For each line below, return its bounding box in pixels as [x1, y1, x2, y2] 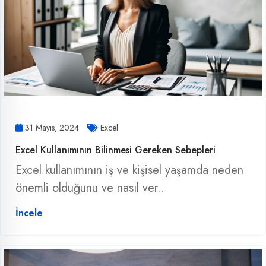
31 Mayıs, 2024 [23, 121, 81, 134]
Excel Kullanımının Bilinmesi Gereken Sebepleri [15, 142, 216, 157]
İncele [15, 205, 43, 220]
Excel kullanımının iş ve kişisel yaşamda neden [15, 161, 243, 179]
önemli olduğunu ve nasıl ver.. [15, 179, 164, 197]
